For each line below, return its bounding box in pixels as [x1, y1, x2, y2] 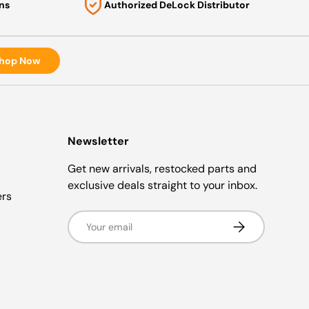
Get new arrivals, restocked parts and [67, 161, 257, 176]
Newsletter [67, 133, 129, 148]
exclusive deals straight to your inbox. [67, 177, 257, 192]
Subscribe [229, 217, 277, 230]
